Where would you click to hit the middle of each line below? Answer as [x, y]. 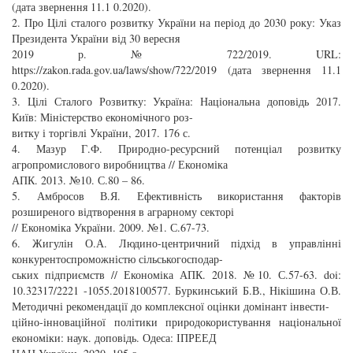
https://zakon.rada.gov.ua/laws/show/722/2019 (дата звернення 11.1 [176, 69]
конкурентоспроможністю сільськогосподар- [117, 258]
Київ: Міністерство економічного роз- [102, 117]
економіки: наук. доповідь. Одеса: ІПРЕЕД [114, 337]
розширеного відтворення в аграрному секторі [123, 211]
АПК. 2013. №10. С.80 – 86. [78, 180]
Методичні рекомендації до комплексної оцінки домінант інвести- [171, 306]
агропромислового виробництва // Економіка [120, 164]
